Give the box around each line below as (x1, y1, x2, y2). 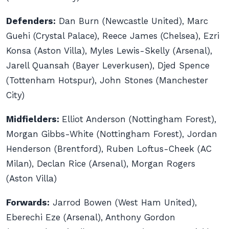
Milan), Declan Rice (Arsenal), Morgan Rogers (6, 158, 195, 169)
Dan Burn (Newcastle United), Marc (56, 16, 208, 26)
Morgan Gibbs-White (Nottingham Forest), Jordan (6, 129, 217, 139)
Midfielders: (6, 114, 62, 124)
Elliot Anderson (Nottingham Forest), (62, 114, 216, 124)
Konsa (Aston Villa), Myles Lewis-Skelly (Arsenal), (6, 45, 212, 56)
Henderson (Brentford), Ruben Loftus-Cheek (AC (6, 144, 212, 154)
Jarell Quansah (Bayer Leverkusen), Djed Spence (6, 60, 210, 71)
